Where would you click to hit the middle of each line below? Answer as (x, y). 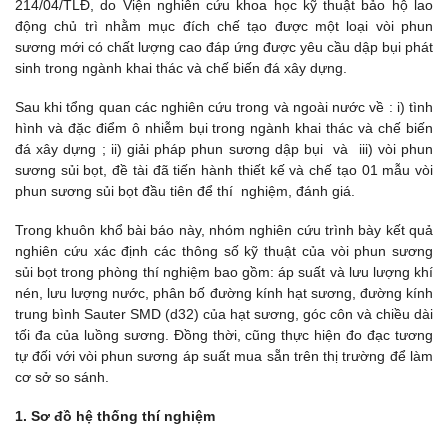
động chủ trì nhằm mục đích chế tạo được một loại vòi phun (224, 25)
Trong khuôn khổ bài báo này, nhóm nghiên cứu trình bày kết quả (224, 230)
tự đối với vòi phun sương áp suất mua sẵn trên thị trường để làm (224, 356)
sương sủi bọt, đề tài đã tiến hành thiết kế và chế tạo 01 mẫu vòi (224, 169)
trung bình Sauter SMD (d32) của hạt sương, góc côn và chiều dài (224, 314)
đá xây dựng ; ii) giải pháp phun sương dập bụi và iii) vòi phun (224, 148)
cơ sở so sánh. (62, 377)
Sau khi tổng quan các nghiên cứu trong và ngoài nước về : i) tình (224, 106)
